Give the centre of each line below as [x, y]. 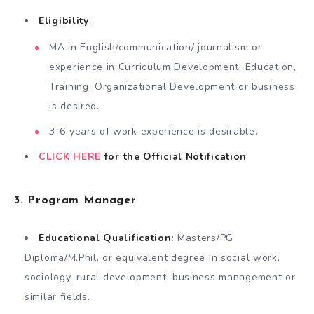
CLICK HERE [71, 157]
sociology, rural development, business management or [160, 278]
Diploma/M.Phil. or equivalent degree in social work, [152, 258]
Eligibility [64, 21]
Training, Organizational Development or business [172, 87]
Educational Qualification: [107, 238]
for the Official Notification [176, 157]
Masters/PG [204, 238]
